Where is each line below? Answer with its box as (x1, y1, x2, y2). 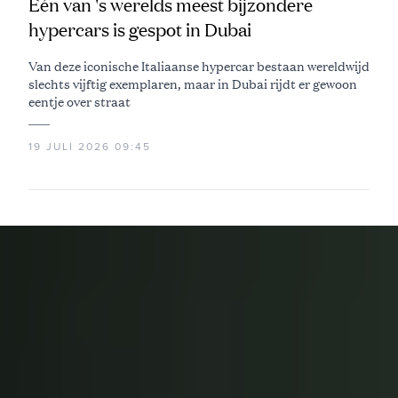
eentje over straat (28, 92, 131, 110)
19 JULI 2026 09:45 (28, 139, 151, 153)
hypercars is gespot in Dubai (28, 17, 251, 42)
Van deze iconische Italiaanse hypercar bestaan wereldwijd (28, 56, 370, 75)
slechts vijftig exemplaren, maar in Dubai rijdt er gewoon (28, 74, 357, 92)
